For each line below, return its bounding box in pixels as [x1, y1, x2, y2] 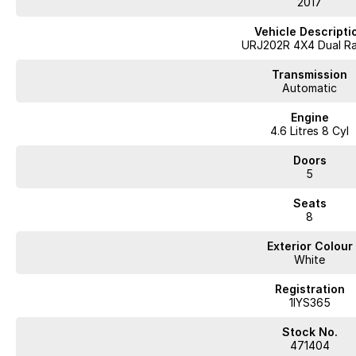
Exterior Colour [266, 239, 353, 253]
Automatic [282, 81, 338, 95]
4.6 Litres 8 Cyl [270, 124, 350, 137]
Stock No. [281, 325, 338, 339]
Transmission [272, 68, 348, 81]
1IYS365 [288, 296, 331, 309]
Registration [274, 282, 345, 296]
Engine [290, 110, 329, 124]
